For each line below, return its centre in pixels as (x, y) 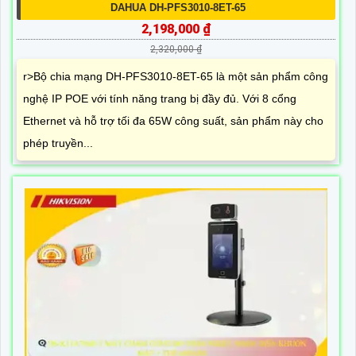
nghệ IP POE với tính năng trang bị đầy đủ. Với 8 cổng (160, 99)
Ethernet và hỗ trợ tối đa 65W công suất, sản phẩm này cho (173, 121)
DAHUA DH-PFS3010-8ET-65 (178, 8)
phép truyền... (58, 143)
